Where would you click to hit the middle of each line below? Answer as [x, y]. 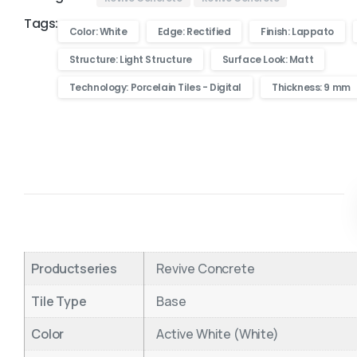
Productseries [74, 268]
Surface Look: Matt [268, 60]
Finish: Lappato [297, 32]
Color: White [98, 32]
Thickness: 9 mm [311, 88]
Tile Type [59, 301]
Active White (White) [218, 333]
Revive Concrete [206, 268]
